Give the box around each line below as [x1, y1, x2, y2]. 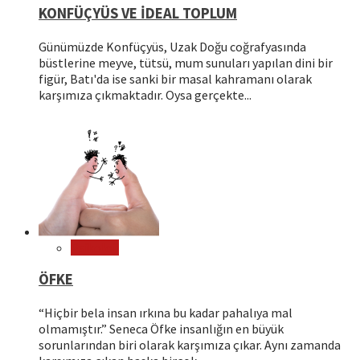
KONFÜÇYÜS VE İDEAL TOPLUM [39, 3, 237, 22]
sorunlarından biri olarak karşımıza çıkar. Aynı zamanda [39, 337, 341, 353]
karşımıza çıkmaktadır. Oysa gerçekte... [39, 86, 252, 103]
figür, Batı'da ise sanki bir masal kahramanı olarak [39, 70, 312, 87]
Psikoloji [71, 239, 119, 256]
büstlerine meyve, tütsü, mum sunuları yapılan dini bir [39, 54, 333, 71]
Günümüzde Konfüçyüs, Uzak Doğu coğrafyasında [39, 38, 306, 55]
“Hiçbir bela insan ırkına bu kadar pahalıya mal [39, 305, 292, 321]
